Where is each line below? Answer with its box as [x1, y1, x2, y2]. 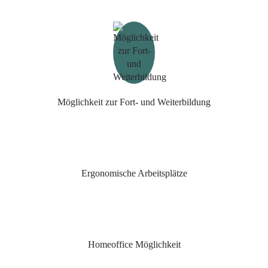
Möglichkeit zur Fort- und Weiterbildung [57, 97, 211, 108]
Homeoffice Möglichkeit [87, 239, 181, 249]
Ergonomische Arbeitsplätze [81, 168, 187, 179]
